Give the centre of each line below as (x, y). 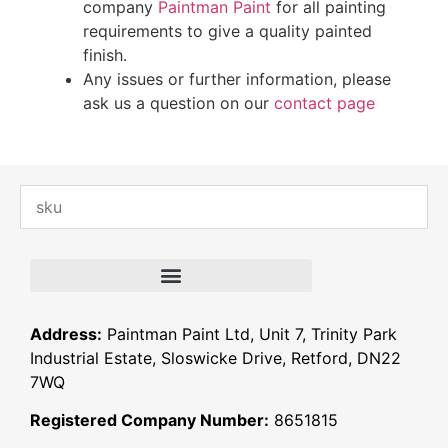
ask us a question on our (178, 102)
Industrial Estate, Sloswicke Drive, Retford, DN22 (215, 357)
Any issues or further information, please (237, 78)
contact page (324, 102)
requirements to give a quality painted (227, 30)
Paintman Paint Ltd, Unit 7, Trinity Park (249, 333)
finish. (105, 54)
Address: (66, 333)
